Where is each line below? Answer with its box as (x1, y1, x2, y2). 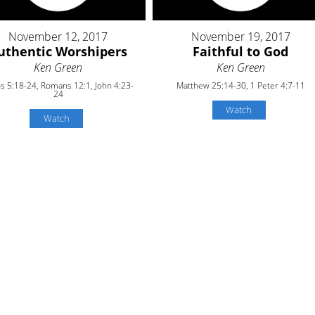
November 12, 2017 (8, 28, 108, 44)
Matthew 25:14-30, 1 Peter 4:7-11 (176, 79, 305, 91)
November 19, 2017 (191, 28, 290, 44)
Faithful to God (193, 42, 289, 60)
